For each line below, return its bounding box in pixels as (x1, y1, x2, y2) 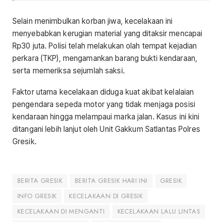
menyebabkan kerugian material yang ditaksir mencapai (12, 28, 203, 38)
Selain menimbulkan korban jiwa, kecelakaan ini (12, 16, 173, 26)
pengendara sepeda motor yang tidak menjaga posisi (12, 99, 195, 109)
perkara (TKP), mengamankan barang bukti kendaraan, (12, 53, 198, 63)
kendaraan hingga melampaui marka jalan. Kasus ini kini (12, 111, 200, 121)
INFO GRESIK (17, 191, 57, 201)
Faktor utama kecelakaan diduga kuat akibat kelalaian (12, 87, 194, 97)
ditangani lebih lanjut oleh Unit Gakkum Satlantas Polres (12, 124, 200, 134)
